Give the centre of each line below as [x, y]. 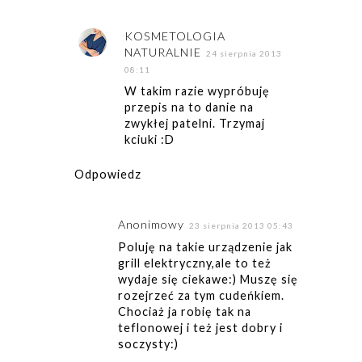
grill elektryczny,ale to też [194, 263]
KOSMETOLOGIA [175, 36]
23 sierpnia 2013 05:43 [241, 225]
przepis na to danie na [189, 107]
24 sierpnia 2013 [244, 53]
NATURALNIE [163, 52]
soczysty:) [148, 343]
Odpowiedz [107, 174]
